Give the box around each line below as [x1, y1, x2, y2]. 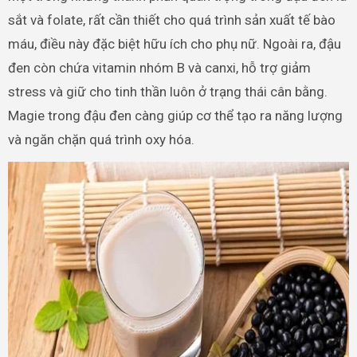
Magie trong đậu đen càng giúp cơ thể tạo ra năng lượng [7, 107, 343, 124]
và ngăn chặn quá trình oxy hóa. [7, 131, 194, 147]
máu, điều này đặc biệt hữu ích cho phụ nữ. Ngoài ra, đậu [7, 35, 341, 52]
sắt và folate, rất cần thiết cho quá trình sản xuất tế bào [7, 11, 335, 28]
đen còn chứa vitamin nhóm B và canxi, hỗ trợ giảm [7, 59, 311, 76]
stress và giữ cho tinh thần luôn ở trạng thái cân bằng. [7, 83, 328, 100]
